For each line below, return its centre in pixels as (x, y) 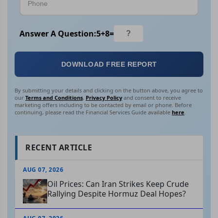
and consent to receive (152, 98)
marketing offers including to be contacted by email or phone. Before (103, 105)
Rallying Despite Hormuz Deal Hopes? (117, 194)
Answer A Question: (58, 33)
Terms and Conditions (54, 98)
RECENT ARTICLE (59, 148)
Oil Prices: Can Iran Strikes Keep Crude (118, 184)
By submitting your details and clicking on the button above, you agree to (109, 91)
